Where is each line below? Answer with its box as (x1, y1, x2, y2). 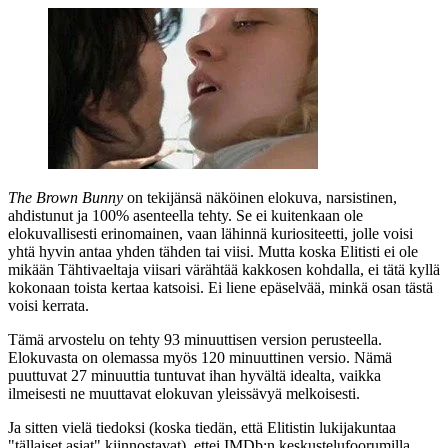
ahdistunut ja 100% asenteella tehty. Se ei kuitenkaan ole (8, 206, 363, 224)
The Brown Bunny (8, 188, 123, 206)
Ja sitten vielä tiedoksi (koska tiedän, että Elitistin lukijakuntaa (8, 418, 396, 436)
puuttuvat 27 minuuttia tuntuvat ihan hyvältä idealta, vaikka (8, 366, 381, 384)
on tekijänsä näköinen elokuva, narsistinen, (123, 188, 397, 206)
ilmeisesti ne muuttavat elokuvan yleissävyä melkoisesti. (8, 384, 360, 402)
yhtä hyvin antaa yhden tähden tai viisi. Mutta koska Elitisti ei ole (8, 242, 418, 260)
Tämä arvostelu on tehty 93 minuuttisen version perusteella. (8, 330, 382, 348)
